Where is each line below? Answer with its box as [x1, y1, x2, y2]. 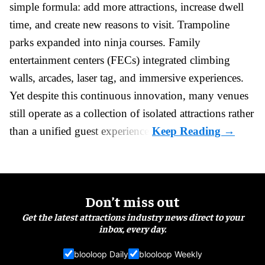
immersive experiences [139, 72, 241, 85]
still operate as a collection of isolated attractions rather [9, 107, 254, 120]
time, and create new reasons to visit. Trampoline [9, 18, 230, 31]
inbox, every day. [99, 222, 166, 235]
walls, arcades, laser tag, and [9, 72, 139, 85]
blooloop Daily [73, 248, 128, 259]
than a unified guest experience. [9, 125, 152, 138]
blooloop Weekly [138, 248, 202, 259]
